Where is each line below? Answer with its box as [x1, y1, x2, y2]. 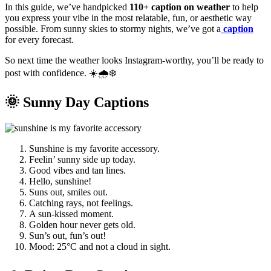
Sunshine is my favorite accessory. [29, 143, 160, 154]
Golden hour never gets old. [29, 219, 135, 230]
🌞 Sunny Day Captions [5, 94, 149, 110]
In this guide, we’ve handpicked [5, 1, 129, 12]
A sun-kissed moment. [29, 208, 114, 219]
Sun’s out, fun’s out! [29, 230, 106, 241]
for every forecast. [5, 34, 74, 45]
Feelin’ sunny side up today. [29, 154, 135, 165]
